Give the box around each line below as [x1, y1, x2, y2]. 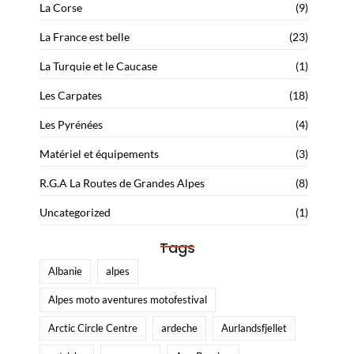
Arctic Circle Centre [48, 322, 137, 335]
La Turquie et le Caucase [40, 59, 157, 73]
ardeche [161, 322, 198, 335]
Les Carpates [40, 88, 102, 103]
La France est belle [40, 30, 130, 44]
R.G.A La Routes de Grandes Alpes [40, 176, 205, 190]
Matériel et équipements [40, 147, 159, 161]
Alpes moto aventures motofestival [48, 293, 207, 307]
